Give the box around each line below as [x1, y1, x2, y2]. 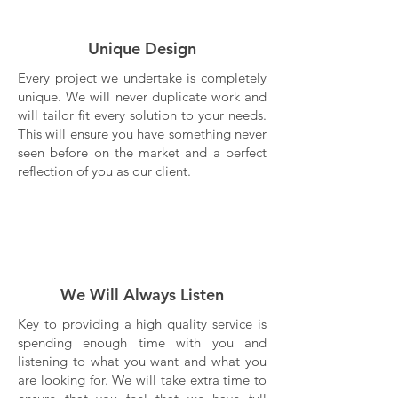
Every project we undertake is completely [18, 69, 267, 86]
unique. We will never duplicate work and [18, 88, 267, 105]
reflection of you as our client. [18, 163, 191, 179]
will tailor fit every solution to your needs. [18, 107, 267, 123]
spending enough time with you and [18, 334, 267, 351]
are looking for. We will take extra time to [18, 371, 267, 388]
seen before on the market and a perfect [18, 144, 267, 161]
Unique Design [88, 38, 196, 59]
